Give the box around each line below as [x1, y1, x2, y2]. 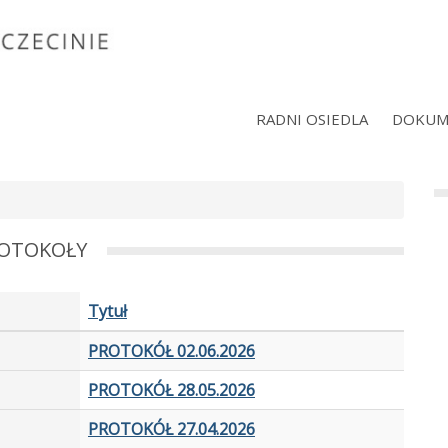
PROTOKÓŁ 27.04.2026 [88, 418, 255, 441]
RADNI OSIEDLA [256, 109, 368, 130]
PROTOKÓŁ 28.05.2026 [88, 379, 255, 402]
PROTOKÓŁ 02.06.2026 [88, 340, 255, 363]
